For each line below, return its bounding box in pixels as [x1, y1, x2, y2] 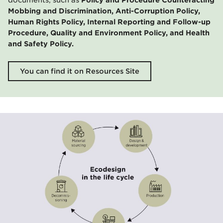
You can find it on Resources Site [20, 67, 139, 75]
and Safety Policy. [8, 39, 78, 48]
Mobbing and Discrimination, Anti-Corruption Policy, [8, 6, 200, 15]
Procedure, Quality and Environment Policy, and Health [8, 28, 210, 37]
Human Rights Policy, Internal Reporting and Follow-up [8, 17, 211, 26]
